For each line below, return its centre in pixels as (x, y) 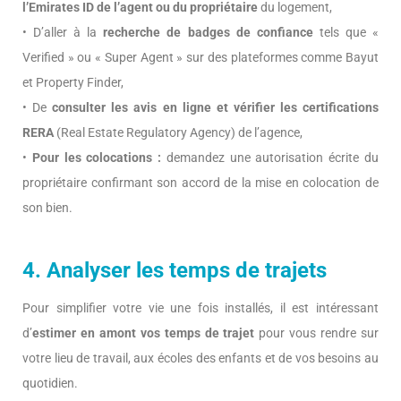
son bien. (47, 208)
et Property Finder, (73, 83)
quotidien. (50, 384)
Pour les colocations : (97, 158)
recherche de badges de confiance (208, 33)
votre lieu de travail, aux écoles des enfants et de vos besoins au (200, 358)
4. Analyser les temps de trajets (175, 271)
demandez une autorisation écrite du (270, 158)
